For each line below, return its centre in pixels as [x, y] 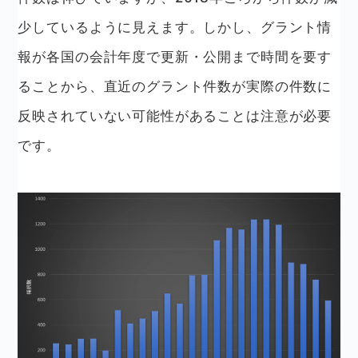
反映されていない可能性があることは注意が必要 [175, 115]
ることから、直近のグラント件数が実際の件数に [175, 86]
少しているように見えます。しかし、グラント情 [175, 27]
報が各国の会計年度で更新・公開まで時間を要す [175, 56]
